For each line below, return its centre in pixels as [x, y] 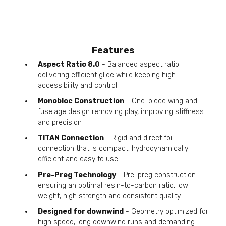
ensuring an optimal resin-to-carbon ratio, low [113, 185]
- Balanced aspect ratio [139, 64]
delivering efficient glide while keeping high [107, 75]
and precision [60, 122]
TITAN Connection [71, 138]
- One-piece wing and [161, 101]
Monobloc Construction [81, 101]
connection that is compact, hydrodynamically [113, 148]
